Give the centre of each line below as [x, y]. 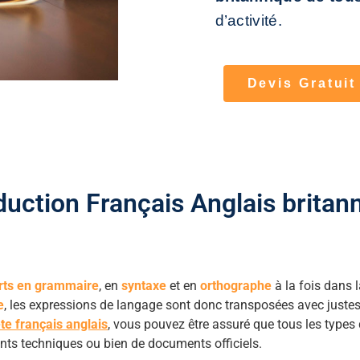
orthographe [236, 285]
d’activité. [248, 20]
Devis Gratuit [302, 83]
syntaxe [144, 285]
